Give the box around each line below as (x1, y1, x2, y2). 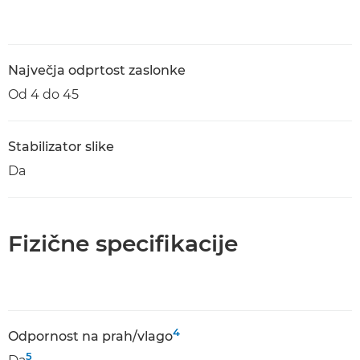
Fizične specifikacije (8, 230, 238, 257)
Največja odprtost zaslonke (8, 63, 186, 78)
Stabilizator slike (8, 139, 114, 154)
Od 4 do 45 (8, 87, 79, 102)
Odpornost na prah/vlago (8, 329, 173, 344)
